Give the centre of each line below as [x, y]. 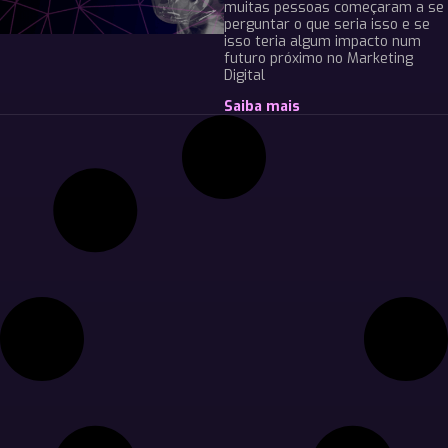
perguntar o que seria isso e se [327, 24]
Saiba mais [262, 106]
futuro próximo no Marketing [318, 58]
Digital [244, 75]
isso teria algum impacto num [322, 41]
